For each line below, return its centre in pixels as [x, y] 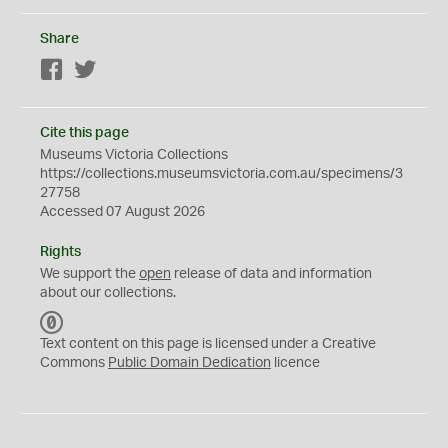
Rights [60, 252]
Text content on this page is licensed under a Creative [208, 344]
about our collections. [108, 293]
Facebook [95, 71]
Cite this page [84, 133]
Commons [74, 363]
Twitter [118, 71]
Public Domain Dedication [189, 363]
